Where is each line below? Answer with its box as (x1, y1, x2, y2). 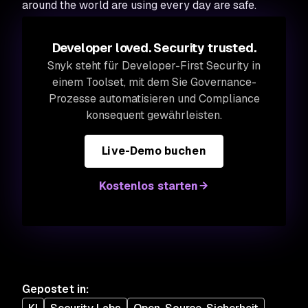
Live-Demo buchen (102, 144, 206, 158)
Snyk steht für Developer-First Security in (47, 58, 261, 73)
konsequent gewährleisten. (86, 108, 222, 122)
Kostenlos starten (98, 179, 199, 193)
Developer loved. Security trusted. (52, 40, 256, 56)
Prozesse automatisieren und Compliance (48, 91, 260, 106)
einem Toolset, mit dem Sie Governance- (52, 75, 256, 89)
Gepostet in (22, 282, 86, 296)
